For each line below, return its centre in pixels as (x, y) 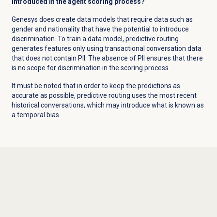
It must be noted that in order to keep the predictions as (96, 86)
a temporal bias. (36, 115)
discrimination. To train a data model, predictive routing (95, 39)
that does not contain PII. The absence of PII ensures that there (107, 58)
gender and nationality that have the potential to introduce (100, 29)
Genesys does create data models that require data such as (102, 20)
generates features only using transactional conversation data (106, 49)
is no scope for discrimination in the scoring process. (91, 68)
